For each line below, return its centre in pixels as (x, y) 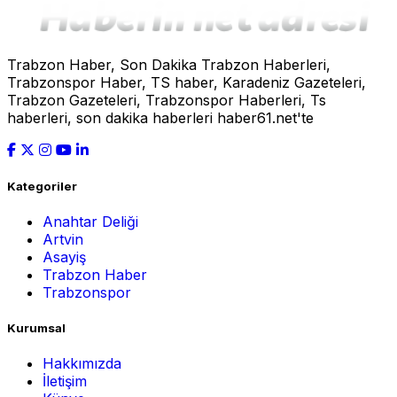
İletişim (65, 381)
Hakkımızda (82, 364)
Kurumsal (36, 327)
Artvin (63, 239)
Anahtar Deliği (90, 221)
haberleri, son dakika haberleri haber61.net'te (160, 118)
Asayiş (64, 257)
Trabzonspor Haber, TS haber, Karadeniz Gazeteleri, (187, 83)
